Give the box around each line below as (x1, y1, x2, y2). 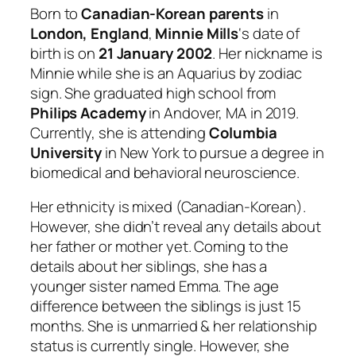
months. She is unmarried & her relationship (30, 315, 317, 337)
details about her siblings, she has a (30, 256, 268, 277)
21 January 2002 (98, 42, 213, 64)
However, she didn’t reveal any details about (30, 216, 321, 238)
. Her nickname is (212, 42, 323, 64)
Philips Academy (30, 102, 146, 123)
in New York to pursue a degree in (102, 141, 324, 163)
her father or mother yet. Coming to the (30, 236, 289, 257)
